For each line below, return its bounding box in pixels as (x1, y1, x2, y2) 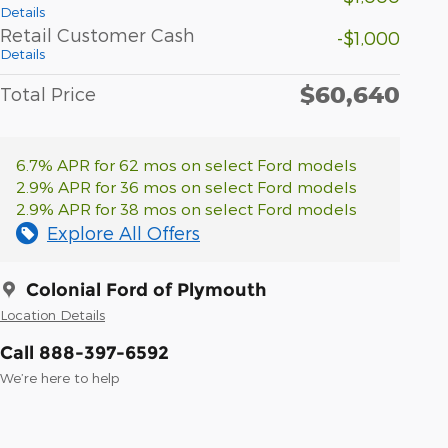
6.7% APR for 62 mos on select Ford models (16, 155, 357, 175)
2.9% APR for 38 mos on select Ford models (16, 199, 357, 219)
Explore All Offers (47, 222, 200, 244)
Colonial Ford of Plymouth (26, 279, 267, 302)
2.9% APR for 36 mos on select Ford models (16, 177, 357, 197)
